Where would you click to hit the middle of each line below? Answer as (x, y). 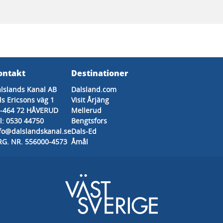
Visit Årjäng (90, 100)
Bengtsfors (89, 121)
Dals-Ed (84, 131)
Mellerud (86, 110)
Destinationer (100, 73)
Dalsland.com (94, 89)
